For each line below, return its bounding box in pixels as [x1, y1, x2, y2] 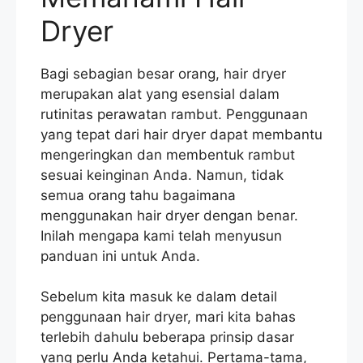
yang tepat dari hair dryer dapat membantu [41, 126, 322, 143]
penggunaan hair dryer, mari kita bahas [41, 309, 296, 326]
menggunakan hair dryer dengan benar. [41, 207, 298, 224]
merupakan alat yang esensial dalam [41, 85, 280, 102]
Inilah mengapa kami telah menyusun [41, 227, 282, 244]
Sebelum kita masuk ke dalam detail [41, 288, 277, 305]
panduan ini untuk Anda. [41, 247, 200, 264]
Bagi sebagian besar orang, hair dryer [41, 65, 286, 82]
